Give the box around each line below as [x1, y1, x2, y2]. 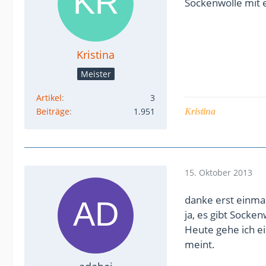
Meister [80, 68, 111, 80]
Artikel [36, 91, 62, 103]
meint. [185, 237, 215, 251]
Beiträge [36, 105, 69, 117]
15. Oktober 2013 [185, 167, 252, 179]
